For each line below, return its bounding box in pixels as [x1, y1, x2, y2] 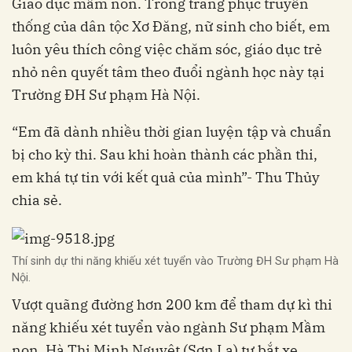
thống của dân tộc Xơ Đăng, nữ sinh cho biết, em [12, 17, 330, 36]
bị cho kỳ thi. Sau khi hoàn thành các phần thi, [12, 145, 317, 164]
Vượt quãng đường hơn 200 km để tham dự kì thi [12, 295, 332, 313]
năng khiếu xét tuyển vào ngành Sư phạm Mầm [12, 317, 325, 336]
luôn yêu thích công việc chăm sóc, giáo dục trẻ [12, 40, 322, 59]
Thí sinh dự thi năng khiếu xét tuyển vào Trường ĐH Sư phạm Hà [12, 254, 339, 268]
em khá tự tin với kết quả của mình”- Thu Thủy [12, 168, 320, 187]
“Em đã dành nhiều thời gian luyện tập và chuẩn [12, 123, 332, 141]
